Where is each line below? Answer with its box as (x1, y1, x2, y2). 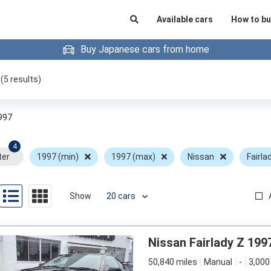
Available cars (156, 15, 213, 24)
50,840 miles (148, 257, 197, 267)
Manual (204, 257, 232, 267)
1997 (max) (111, 152, 155, 162)
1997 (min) (37, 152, 79, 162)
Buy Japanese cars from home (80, 44, 209, 55)
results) (8, 74, 41, 84)
